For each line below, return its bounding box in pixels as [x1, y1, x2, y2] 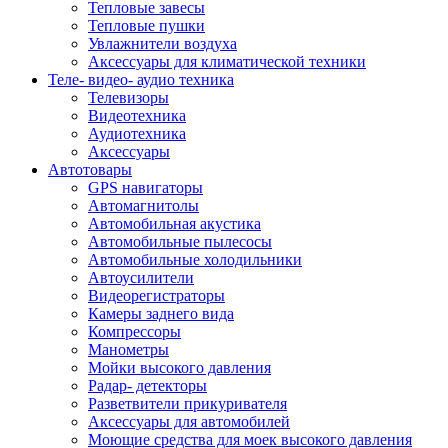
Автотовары [48, 160, 132, 178]
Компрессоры [88, 322, 181, 340]
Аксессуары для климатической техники [88, 52, 366, 70]
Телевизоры [88, 88, 169, 106]
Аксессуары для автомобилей [88, 412, 290, 430]
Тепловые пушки [88, 16, 205, 34]
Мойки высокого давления [88, 358, 271, 376]
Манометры [88, 340, 169, 358]
